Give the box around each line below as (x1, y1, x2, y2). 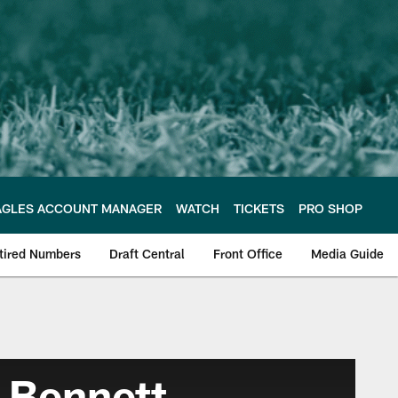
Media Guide (311, 246, 384, 261)
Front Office (213, 246, 283, 261)
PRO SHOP (298, 200, 362, 216)
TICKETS (234, 200, 284, 216)
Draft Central (109, 246, 185, 261)
